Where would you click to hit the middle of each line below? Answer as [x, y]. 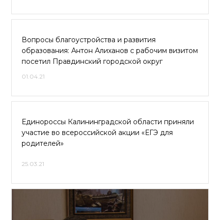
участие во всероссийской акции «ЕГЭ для [97, 133]
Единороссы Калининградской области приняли [108, 122]
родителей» [43, 143]
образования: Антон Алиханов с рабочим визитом [110, 51]
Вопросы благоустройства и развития [89, 40]
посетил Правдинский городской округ [92, 61]
